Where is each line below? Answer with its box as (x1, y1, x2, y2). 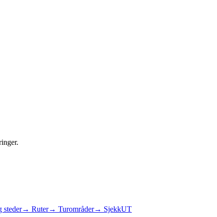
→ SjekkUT (94, 205, 132, 214)
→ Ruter (22, 205, 48, 214)
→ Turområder (48, 205, 94, 214)
